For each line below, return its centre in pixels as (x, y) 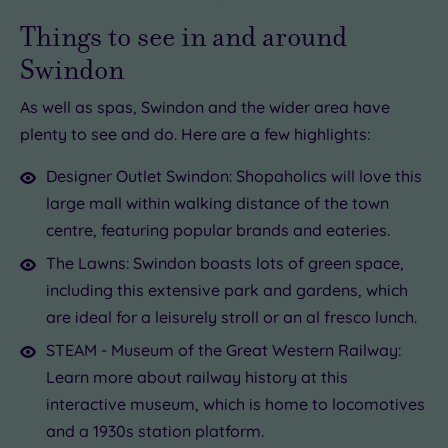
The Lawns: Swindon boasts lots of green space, (225, 262)
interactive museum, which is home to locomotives (235, 403)
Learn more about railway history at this (197, 376)
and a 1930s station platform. (155, 430)
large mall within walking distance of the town (217, 202)
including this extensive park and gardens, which (227, 289)
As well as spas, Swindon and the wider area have (205, 106)
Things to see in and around (183, 36)
